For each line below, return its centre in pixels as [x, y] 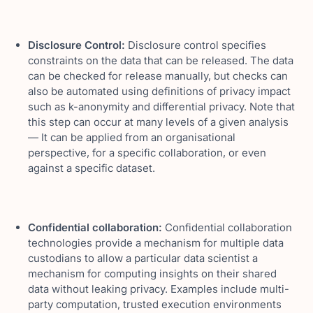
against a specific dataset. [92, 168]
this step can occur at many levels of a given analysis [158, 122]
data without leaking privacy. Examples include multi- [159, 289]
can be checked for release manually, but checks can [158, 76]
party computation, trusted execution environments [155, 304]
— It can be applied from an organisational [132, 137]
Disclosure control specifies [196, 45]
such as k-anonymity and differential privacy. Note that [161, 107]
